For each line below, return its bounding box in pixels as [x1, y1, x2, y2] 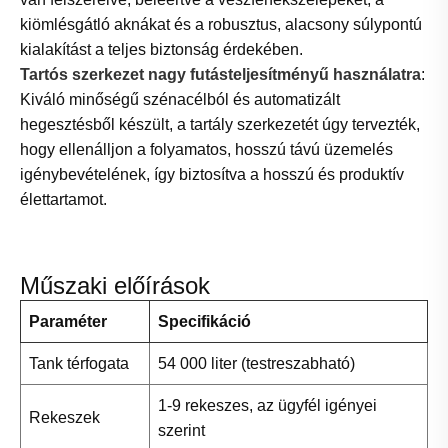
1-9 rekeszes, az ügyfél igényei [158, 397, 377, 415]
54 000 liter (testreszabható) [158, 355, 355, 373]
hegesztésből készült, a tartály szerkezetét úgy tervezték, [20, 116, 420, 134]
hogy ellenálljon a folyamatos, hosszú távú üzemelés [20, 141, 393, 159]
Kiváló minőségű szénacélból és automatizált [20, 91, 340, 109]
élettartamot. [20, 191, 107, 209]
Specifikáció [158, 313, 251, 331]
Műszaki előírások [20, 272, 210, 300]
